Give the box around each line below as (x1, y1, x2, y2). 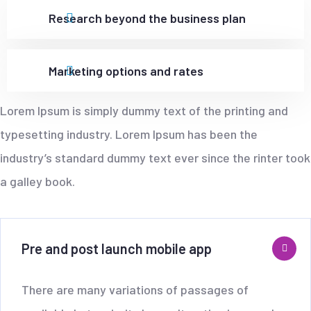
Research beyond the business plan (49, 10, 246, 26)
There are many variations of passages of (22, 281, 249, 297)
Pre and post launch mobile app (22, 239, 212, 257)
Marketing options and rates (49, 62, 203, 78)
